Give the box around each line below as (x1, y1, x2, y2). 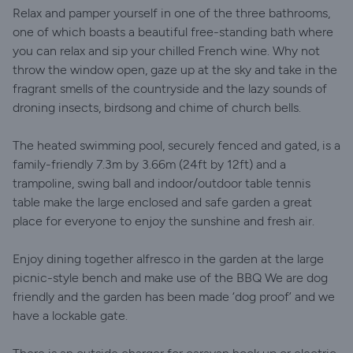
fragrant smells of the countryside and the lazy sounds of (13, 81, 327, 96)
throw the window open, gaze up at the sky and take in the (13, 62, 337, 77)
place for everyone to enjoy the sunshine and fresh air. (13, 214, 314, 229)
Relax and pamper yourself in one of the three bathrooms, (13, 6, 330, 20)
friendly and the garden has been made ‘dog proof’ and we (13, 289, 335, 304)
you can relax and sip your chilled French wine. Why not (13, 43, 320, 58)
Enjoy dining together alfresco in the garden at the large (13, 251, 324, 266)
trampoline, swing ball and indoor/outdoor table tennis (13, 176, 310, 191)
